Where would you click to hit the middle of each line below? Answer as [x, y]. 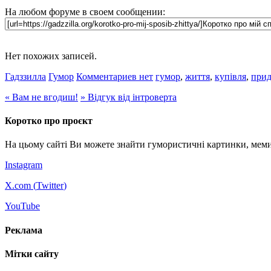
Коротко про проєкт [49, 121]
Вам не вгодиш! [44, 97]
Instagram [24, 165]
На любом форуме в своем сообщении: [85, 11]
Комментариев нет [115, 76]
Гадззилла [25, 76]
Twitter [50, 186]
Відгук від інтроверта [131, 97]
